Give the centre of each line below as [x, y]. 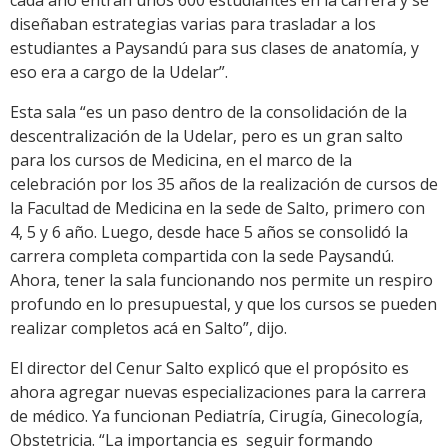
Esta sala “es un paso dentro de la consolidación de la [208, 112]
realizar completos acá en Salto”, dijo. [148, 328]
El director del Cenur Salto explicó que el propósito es [209, 368]
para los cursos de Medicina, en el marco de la [181, 160]
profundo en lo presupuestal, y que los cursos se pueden [223, 304]
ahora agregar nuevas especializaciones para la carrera [218, 392]
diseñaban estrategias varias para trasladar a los [193, 24]
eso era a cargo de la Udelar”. [119, 72]
